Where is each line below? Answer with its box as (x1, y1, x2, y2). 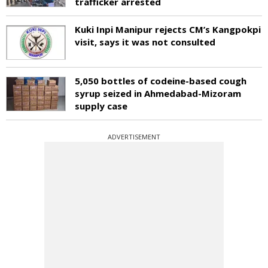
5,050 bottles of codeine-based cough (75, 74, 246, 87)
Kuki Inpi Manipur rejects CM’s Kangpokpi (75, 23, 261, 35)
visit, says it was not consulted (75, 35, 215, 48)
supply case (75, 99, 127, 112)
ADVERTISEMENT (108, 132, 160, 141)
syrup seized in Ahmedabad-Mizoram (75, 87, 241, 99)
